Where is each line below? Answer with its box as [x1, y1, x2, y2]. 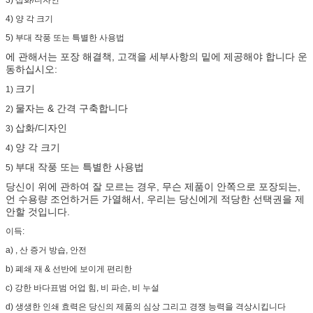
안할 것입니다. [6, 205, 70, 217]
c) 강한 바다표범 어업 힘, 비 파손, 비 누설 [6, 282, 159, 293]
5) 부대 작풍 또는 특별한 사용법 [6, 32, 124, 43]
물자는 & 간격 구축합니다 [15, 102, 128, 114]
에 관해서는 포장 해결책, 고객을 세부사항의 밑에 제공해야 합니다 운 [6, 50, 307, 62]
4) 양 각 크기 [6, 13, 53, 24]
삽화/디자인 [15, 122, 67, 133]
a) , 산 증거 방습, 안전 [6, 245, 87, 255]
